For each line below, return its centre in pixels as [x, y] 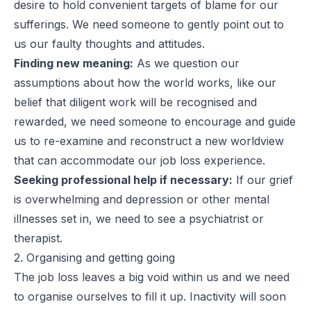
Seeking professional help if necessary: [123, 179]
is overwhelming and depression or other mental [142, 199]
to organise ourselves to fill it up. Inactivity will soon [150, 296]
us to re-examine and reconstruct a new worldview [149, 141]
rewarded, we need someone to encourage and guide [155, 121]
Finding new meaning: [74, 63]
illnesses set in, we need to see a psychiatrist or [139, 218]
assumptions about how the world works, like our [145, 82]
